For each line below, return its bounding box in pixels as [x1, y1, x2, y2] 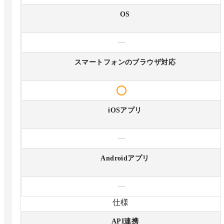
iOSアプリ [108, 106, 142, 114]
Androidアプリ [100, 154, 149, 162]
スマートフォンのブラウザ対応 [74, 58, 175, 66]
